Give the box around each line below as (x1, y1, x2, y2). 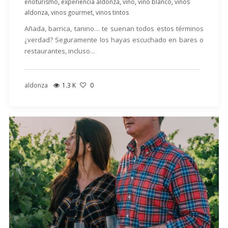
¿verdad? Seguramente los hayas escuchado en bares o (24, 35, 204, 45)
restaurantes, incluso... (24, 46, 95, 56)
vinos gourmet (50, 8, 93, 17)
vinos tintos (95, 8, 129, 17)
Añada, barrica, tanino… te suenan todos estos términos (24, 24, 204, 34)
